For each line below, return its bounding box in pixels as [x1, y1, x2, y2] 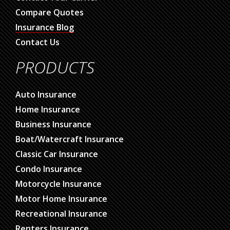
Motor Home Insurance [15, 193, 107, 205]
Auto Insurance [15, 89, 76, 101]
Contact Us [15, 36, 60, 48]
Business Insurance [15, 119, 91, 130]
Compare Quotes [15, 7, 84, 18]
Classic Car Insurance [15, 148, 98, 160]
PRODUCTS [15, 56, 94, 79]
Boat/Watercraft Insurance [15, 133, 124, 145]
